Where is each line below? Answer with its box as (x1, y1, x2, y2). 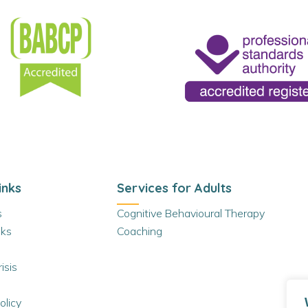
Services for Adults (116, 179, 232, 196)
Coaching (116, 223, 162, 238)
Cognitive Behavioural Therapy (116, 206, 265, 220)
